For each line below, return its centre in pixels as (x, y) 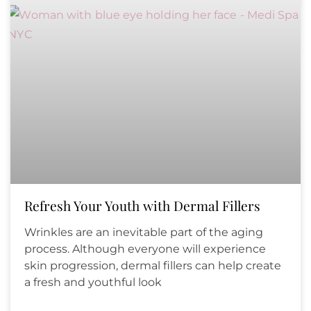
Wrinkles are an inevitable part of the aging (144, 233)
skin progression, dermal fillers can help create (153, 266)
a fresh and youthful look (93, 283)
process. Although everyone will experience (145, 249)
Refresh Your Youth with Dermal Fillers (142, 206)
